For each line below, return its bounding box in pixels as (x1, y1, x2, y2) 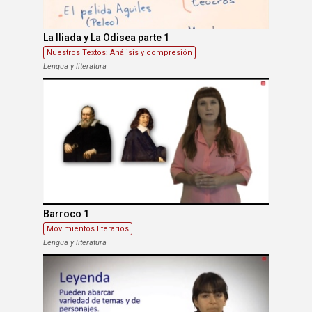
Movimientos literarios (47, 224, 130, 234)
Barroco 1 (43, 208, 90, 220)
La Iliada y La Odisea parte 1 (43, 32, 170, 44)
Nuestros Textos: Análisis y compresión (47, 48, 193, 58)
